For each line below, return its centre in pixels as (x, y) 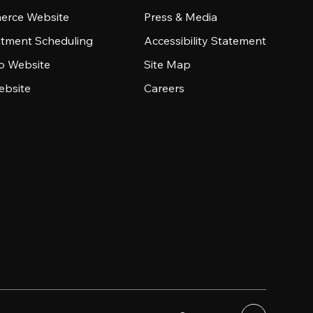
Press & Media (180, 17)
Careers (164, 88)
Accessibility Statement (205, 41)
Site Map (167, 64)
